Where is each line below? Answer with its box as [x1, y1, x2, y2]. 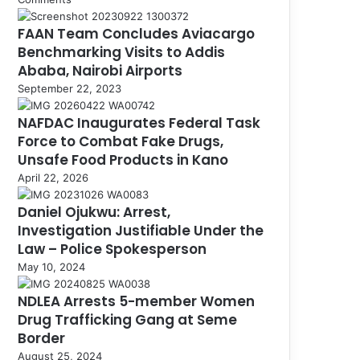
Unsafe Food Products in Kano [18, 149, 228, 170]
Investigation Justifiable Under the [18, 220, 264, 240]
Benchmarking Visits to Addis [18, 42, 225, 62]
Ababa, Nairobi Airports [18, 60, 182, 80]
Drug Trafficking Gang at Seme [18, 309, 237, 329]
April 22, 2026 [18, 170, 88, 184]
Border [18, 328, 65, 348]
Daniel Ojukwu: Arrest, [18, 202, 170, 222]
